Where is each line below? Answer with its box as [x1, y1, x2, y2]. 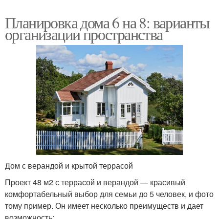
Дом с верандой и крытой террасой [5, 160, 133, 172]
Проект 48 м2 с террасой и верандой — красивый [5, 176, 185, 188]
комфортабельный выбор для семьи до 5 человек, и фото [5, 188, 214, 200]
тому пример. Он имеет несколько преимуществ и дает [5, 200, 203, 212]
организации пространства [5, 23, 163, 45]
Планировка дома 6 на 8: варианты [5, 12, 210, 33]
